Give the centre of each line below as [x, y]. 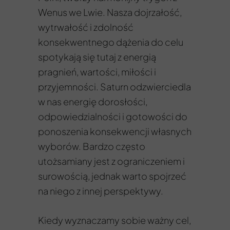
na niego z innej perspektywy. [101, 191]
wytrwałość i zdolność [86, 27]
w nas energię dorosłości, [93, 101]
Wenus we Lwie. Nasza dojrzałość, [110, 12]
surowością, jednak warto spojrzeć [112, 176]
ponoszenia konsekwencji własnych [115, 131]
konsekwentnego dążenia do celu [111, 42]
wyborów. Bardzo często [92, 146]
